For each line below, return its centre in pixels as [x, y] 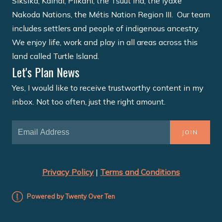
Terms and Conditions [140, 172]
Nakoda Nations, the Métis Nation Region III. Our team [111, 14]
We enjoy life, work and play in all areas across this [105, 42]
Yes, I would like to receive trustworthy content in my [108, 87]
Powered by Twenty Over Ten [71, 196]
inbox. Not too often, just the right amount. [89, 101]
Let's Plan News [46, 72]
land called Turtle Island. [56, 56]
